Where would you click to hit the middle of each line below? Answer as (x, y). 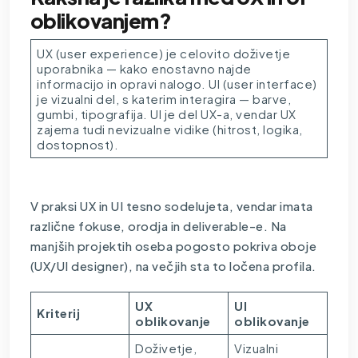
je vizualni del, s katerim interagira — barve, (164, 98)
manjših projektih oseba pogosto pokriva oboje (173, 245)
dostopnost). (78, 144)
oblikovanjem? (101, 20)
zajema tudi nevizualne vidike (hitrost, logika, (170, 129)
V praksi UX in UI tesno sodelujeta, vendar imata (171, 205)
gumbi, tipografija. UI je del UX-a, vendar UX (167, 113)
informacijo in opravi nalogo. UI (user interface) (177, 83)
